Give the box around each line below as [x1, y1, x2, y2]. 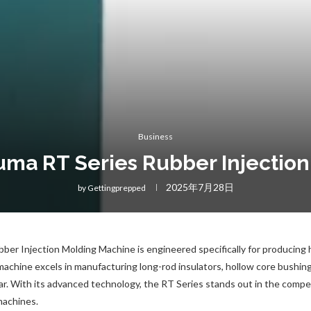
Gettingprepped [87, 183, 146, 193]
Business [138, 131, 173, 142]
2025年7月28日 [165, 181, 234, 193]
